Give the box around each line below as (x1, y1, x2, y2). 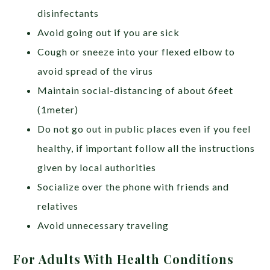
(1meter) (37, 103, 79, 115)
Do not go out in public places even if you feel (37, 122, 251, 134)
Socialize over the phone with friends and (37, 180, 230, 192)
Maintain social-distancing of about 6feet (37, 84, 234, 96)
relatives (37, 199, 79, 212)
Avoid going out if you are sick (37, 26, 180, 38)
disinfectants (37, 7, 99, 19)
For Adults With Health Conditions (13, 250, 238, 267)
